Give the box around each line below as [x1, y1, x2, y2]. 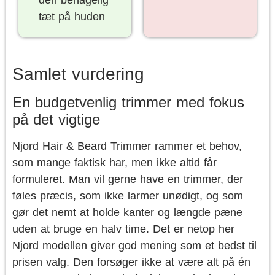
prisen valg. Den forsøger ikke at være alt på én [12, 256, 250, 268]
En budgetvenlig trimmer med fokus [12, 94, 244, 110]
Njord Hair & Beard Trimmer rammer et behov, [12, 140, 242, 152]
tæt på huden [38, 10, 105, 23]
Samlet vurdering [12, 64, 144, 83]
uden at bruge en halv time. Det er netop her [12, 223, 234, 235]
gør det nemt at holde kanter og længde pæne [12, 206, 242, 219]
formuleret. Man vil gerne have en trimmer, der [12, 173, 243, 185]
